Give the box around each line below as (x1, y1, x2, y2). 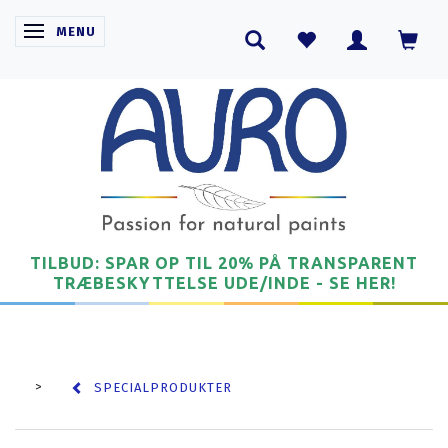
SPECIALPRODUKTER (94, 379, 232, 395)
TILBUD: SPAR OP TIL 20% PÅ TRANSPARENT (30, 253, 418, 272)
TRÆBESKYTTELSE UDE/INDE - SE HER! (52, 273, 396, 292)
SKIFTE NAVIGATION (37, 23, 168, 39)
